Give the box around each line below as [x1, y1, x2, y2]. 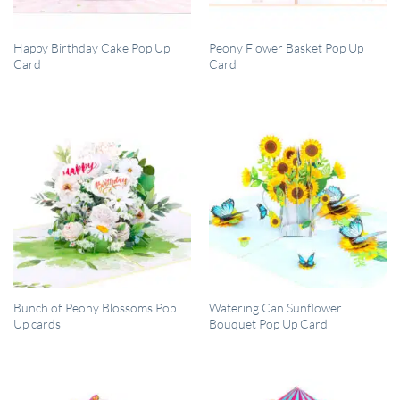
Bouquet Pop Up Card [208, 315, 328, 331]
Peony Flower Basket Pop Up [208, 39, 363, 55]
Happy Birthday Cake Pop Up [12, 39, 170, 55]
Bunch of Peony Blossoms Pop [12, 299, 176, 315]
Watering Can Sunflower [208, 299, 342, 315]
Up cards [12, 315, 61, 331]
